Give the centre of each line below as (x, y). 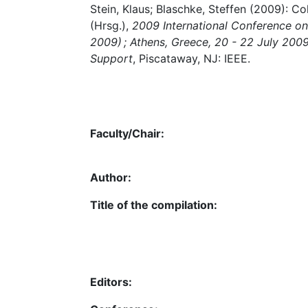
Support (111, 58)
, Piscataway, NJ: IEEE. (191, 58)
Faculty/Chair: (127, 133)
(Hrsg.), (111, 25)
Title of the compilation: (154, 205)
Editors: (111, 282)
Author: (111, 177)
